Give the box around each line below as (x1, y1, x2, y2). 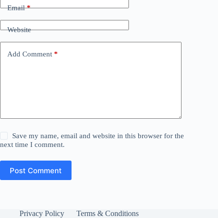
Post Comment (10, 165, 62, 175)
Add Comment (7, 50, 52, 58)
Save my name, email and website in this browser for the (12, 132, 184, 140)
